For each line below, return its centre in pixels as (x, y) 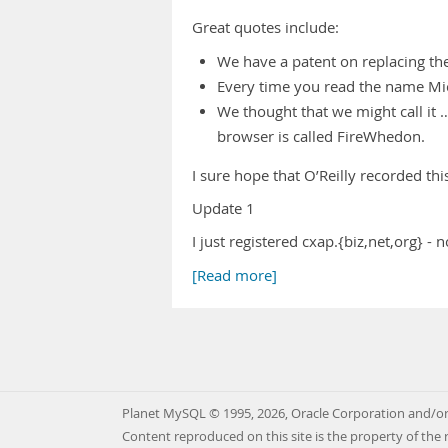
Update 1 (223, 208)
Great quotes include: (265, 27)
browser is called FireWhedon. (321, 136)
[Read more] (234, 275)
